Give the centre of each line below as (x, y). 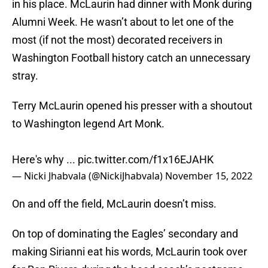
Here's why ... (45, 160)
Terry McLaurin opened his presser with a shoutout (132, 106)
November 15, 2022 (209, 176)
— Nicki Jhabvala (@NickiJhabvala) (89, 176)
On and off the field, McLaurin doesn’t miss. (114, 204)
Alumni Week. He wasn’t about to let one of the (123, 22)
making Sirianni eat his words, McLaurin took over (130, 252)
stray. (25, 76)
